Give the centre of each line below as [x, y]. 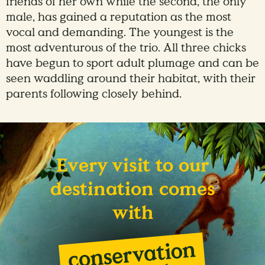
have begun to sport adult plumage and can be [132, 63]
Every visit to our [132, 166]
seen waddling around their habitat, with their [131, 78]
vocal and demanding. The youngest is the [120, 32]
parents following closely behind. [94, 94]
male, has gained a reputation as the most [119, 17]
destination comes [132, 190]
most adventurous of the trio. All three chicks [126, 48]
